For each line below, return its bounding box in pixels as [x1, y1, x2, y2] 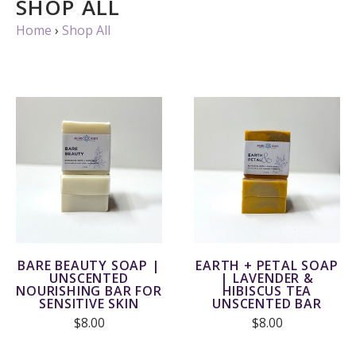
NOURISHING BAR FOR [16, 282, 162, 300]
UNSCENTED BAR [212, 295, 322, 312]
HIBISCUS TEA [222, 282, 312, 300]
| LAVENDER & [220, 269, 314, 287]
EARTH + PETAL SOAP [195, 257, 339, 274]
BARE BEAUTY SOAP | [17, 257, 161, 274]
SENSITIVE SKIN [39, 295, 139, 312]
